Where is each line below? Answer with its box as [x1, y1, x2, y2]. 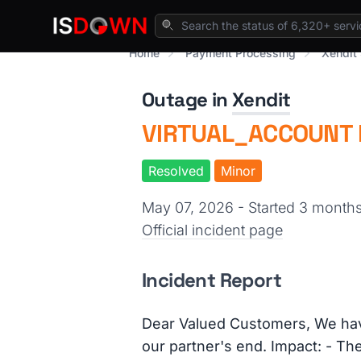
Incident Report [142, 268, 281, 293]
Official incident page [142, 222, 283, 239]
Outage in [142, 87, 233, 112]
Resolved [148, 163, 204, 179]
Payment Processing [185, 46, 296, 60]
